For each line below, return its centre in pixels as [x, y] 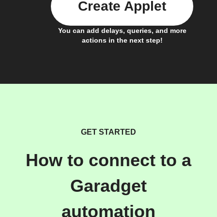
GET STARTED [108, 132]
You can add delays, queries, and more [122, 30]
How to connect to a [108, 160]
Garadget [108, 186]
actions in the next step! [122, 40]
